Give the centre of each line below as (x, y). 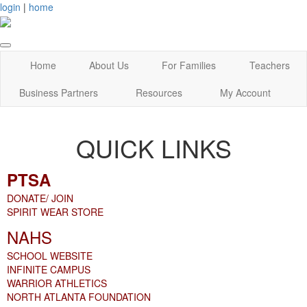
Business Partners (59, 93)
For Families (189, 65)
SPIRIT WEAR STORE (55, 212)
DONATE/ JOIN (40, 198)
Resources (159, 93)
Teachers (269, 65)
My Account (245, 93)
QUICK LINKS (153, 148)
